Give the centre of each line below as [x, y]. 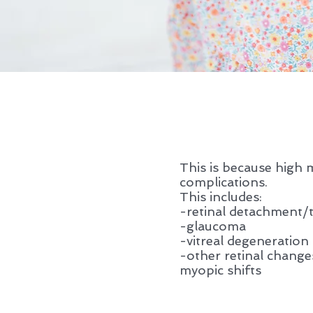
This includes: [221, 197]
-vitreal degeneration [244, 241]
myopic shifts [220, 270]
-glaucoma [213, 226]
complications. [225, 182]
